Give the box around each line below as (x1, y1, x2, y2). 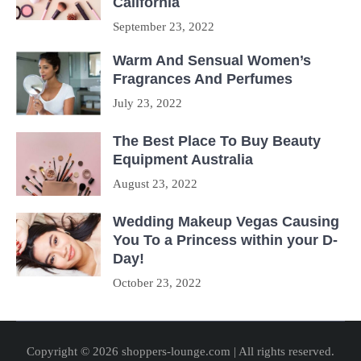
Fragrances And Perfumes (113, 71, 293, 88)
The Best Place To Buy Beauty (113, 133, 321, 150)
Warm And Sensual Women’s (113, 52, 311, 69)
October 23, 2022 (113, 276, 201, 290)
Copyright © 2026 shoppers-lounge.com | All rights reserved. (27, 345, 334, 359)
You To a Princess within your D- (113, 232, 338, 249)
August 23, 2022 (113, 177, 197, 191)
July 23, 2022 (113, 97, 182, 110)
